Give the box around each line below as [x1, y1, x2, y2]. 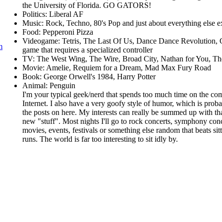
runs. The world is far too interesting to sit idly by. [22, 135, 178, 143]
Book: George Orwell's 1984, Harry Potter [22, 72, 156, 81]
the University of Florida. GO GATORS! [22, 1, 151, 9]
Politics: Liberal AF [22, 10, 83, 18]
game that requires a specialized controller [22, 46, 153, 54]
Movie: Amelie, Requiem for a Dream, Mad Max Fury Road [22, 63, 211, 72]
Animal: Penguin [22, 81, 75, 90]
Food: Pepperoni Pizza [22, 28, 93, 36]
